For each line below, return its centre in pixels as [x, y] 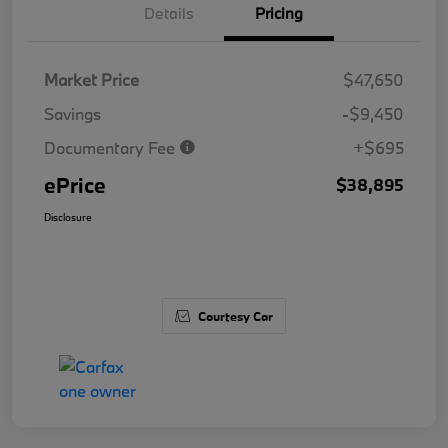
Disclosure [68, 217]
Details [169, 13]
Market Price [91, 80]
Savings [72, 114]
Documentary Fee [111, 148]
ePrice [75, 185]
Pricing [279, 13]
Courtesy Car [235, 316]
